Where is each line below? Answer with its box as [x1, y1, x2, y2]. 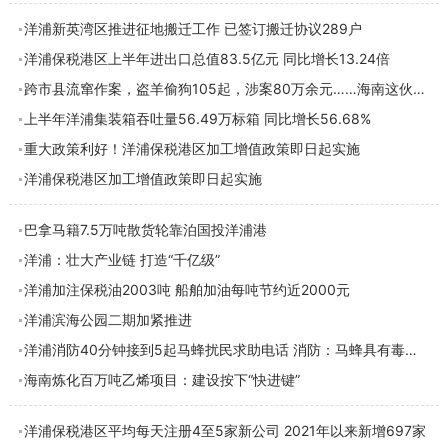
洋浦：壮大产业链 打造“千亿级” [23, 251, 220, 268]
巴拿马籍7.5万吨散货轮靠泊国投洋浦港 [23, 221, 267, 238]
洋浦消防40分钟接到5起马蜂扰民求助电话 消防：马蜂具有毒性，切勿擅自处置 [404, 341, 417, 358]
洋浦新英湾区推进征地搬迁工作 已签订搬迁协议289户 [23, 20, 362, 37]
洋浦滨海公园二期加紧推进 [23, 311, 192, 328]
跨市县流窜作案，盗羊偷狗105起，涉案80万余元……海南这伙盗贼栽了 [412, 80, 425, 97]
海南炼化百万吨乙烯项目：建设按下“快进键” [23, 371, 300, 388]
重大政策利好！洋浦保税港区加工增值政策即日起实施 [23, 140, 360, 157]
